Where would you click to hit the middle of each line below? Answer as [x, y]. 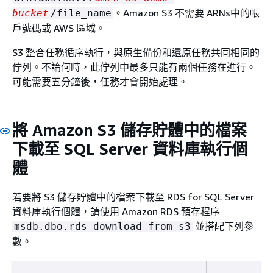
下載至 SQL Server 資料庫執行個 [130, 149]
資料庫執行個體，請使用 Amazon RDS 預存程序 [116, 211]
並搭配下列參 [223, 226]
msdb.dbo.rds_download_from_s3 [102, 226]
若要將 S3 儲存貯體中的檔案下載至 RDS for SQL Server [133, 197]
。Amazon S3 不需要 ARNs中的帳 [186, 13]
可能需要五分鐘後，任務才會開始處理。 [100, 82]
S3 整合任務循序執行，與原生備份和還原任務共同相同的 [136, 52]
